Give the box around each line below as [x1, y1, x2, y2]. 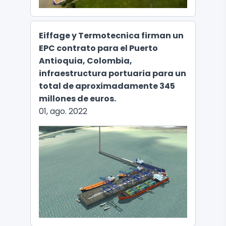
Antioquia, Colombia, [39, 54, 132, 67]
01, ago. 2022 [39, 105, 87, 117]
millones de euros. [39, 92, 116, 104]
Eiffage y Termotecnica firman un [39, 29, 184, 41]
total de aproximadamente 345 [39, 80, 175, 92]
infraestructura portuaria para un [39, 67, 186, 79]
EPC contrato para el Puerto [39, 42, 158, 54]
